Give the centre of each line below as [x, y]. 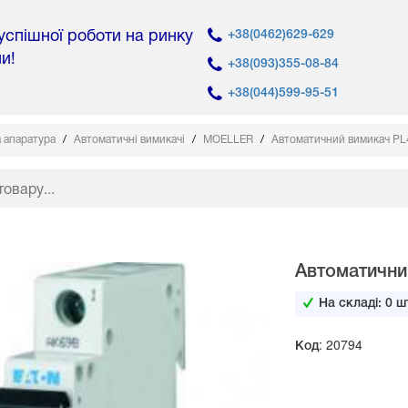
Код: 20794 [328, 345]
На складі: [352, 304]
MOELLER [229, 140]
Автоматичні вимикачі [131, 140]
